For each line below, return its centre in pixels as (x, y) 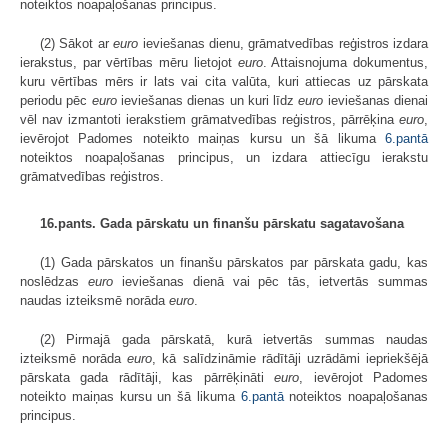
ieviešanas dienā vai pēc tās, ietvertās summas (270, 282)
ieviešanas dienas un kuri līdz (207, 101)
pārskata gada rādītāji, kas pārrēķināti (147, 378)
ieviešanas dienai (376, 101)
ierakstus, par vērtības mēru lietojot (129, 63)
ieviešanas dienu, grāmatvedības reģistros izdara (283, 44)
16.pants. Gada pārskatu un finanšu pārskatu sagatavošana (222, 224)
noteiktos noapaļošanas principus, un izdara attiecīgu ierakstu (224, 158)
